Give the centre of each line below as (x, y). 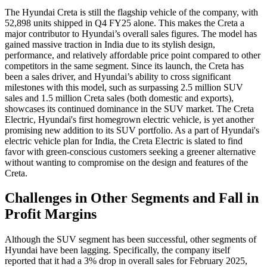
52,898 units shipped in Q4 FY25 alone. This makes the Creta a (125, 23)
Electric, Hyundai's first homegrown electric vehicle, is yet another (129, 119)
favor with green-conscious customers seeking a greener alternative (130, 151)
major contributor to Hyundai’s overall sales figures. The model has (131, 33)
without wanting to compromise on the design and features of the (126, 162)
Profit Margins (51, 214)
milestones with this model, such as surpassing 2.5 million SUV (124, 87)
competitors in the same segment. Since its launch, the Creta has (124, 66)
